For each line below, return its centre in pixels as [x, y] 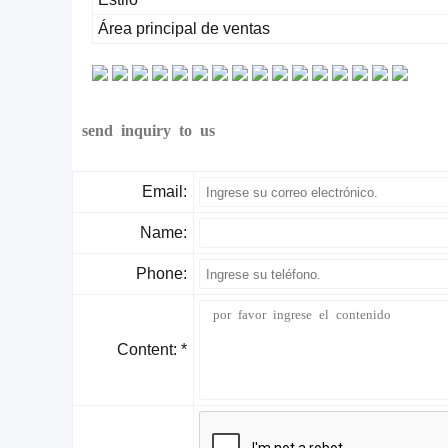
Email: [164, 191]
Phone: [161, 273]
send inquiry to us [148, 129]
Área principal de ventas [184, 28]
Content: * [152, 349]
